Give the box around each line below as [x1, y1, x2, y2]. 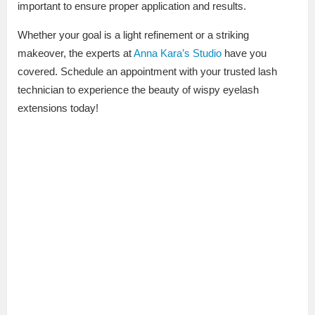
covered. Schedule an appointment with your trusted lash [18, 65, 277, 78]
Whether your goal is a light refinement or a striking [18, 29, 249, 41]
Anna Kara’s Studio [134, 47, 221, 60]
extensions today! [18, 102, 98, 115]
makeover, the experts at [18, 47, 134, 60]
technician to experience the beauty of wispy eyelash [18, 84, 259, 96]
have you [221, 47, 266, 60]
